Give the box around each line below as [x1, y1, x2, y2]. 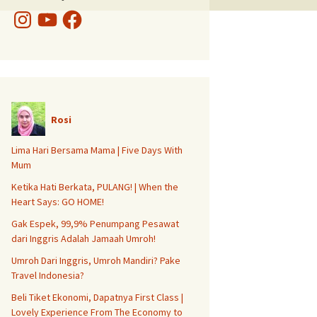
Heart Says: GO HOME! [11, 195, 104, 208]
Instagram [11, 6, 53, 19]
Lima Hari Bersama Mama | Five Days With [11, 144, 183, 156]
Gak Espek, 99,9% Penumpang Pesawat [11, 217, 179, 230]
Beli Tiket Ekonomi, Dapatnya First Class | [11, 291, 183, 304]
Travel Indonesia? [11, 269, 84, 282]
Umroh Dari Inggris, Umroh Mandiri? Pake [11, 254, 180, 267]
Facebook [60, 6, 103, 19]
